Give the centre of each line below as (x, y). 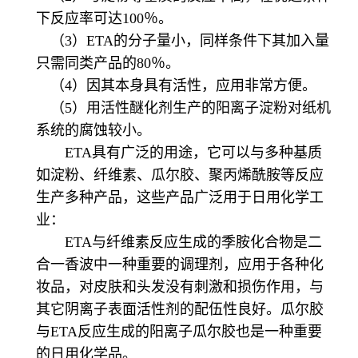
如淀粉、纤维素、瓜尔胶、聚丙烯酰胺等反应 (180, 175)
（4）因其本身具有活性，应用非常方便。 (176, 86)
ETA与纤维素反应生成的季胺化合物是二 (179, 243)
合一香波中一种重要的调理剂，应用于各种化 (180, 265)
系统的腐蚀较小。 (93, 131)
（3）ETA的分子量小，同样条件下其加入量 (183, 41)
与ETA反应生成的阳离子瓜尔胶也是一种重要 (179, 332)
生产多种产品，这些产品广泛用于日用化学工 (180, 198)
